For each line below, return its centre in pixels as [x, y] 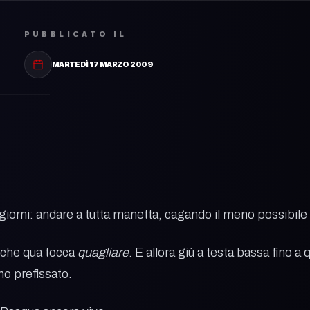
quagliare [103, 253]
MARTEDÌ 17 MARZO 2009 [102, 64]
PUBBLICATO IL [75, 34]
